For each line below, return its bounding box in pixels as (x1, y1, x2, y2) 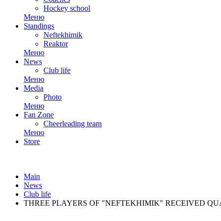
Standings (24, 22, 54, 30)
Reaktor (43, 39, 68, 48)
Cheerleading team (43, 119, 102, 128)
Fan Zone (24, 110, 54, 119)
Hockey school (43, 4, 90, 12)
